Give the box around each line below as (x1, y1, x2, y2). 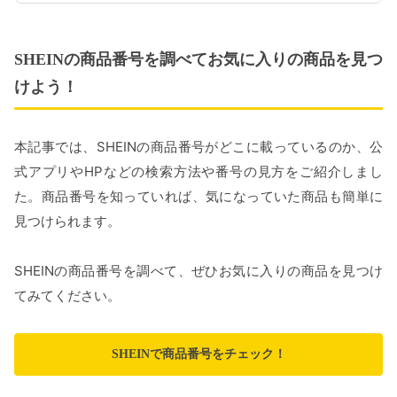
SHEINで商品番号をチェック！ (111, 347, 286, 362)
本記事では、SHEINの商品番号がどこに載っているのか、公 (14, 138, 383, 156)
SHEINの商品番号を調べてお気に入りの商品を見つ (14, 51, 383, 69)
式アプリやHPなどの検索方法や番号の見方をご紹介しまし (14, 163, 383, 181)
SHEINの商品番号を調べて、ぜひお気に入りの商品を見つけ (14, 262, 383, 280)
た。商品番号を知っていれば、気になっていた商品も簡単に (14, 188, 383, 206)
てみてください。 (14, 287, 121, 305)
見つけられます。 (14, 213, 121, 230)
